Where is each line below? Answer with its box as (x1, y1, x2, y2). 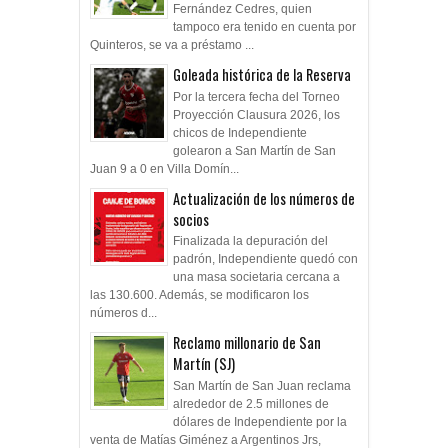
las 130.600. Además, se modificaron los (90, 288, 309, 303)
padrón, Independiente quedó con (173, 252, 358, 267)
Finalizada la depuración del (173, 234, 328, 249)
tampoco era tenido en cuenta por (173, 20, 356, 35)
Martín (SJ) (173, 353, 235, 375)
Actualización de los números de (173, 187, 355, 209)
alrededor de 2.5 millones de (173, 396, 329, 411)
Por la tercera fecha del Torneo (173, 89, 340, 104)
